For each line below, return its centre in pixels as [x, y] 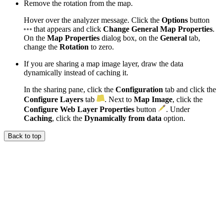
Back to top [25, 136]
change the [42, 47]
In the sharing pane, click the [70, 89]
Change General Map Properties [158, 29]
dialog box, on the [130, 38]
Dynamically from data [123, 118]
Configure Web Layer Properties [79, 109]
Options [175, 20]
